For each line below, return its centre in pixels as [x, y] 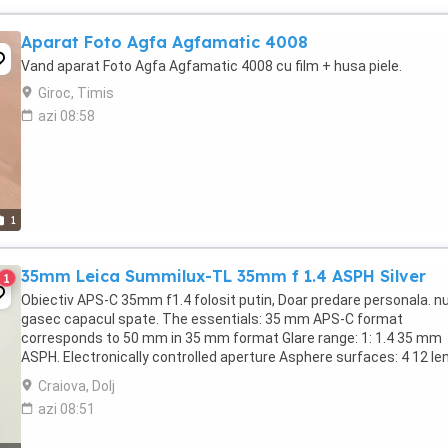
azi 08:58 [66, 116]
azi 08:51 [66, 409]
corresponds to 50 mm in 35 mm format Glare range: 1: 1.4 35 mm [231, 338]
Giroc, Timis [76, 93]
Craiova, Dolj [76, 386]
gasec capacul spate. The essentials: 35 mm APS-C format [212, 319]
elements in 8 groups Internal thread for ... [154, 376]
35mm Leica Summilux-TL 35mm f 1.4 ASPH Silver [223, 276]
